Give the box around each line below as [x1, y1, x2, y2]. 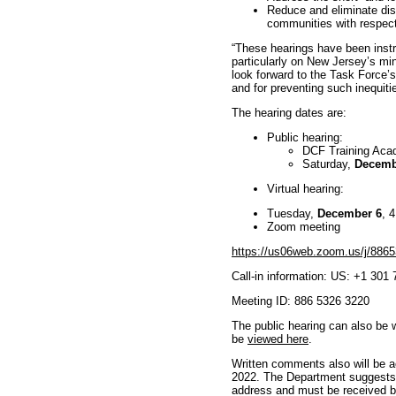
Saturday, [302, 157, 354, 171]
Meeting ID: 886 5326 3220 [232, 294, 369, 308]
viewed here [247, 332, 308, 346]
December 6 [317, 207, 382, 220]
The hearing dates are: [232, 106, 346, 119]
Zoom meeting [267, 220, 340, 233]
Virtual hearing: [267, 182, 344, 195]
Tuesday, [267, 207, 317, 220]
